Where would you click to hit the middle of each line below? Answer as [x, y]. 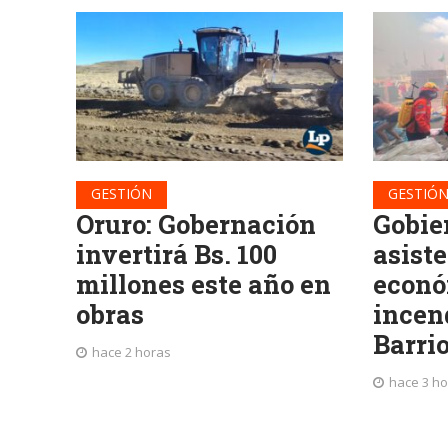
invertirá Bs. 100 [176, 254]
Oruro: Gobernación [195, 224]
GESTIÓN [121, 194]
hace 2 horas [131, 352]
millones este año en [203, 284]
